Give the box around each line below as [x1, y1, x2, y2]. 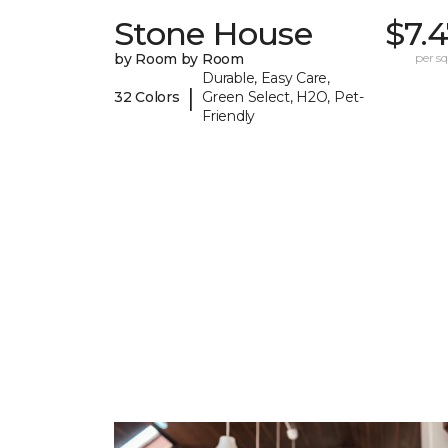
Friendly [202, 107, 255, 126]
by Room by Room [114, 50, 244, 69]
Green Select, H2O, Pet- [202, 88, 364, 107]
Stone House [114, 14, 312, 54]
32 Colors [114, 88, 180, 107]
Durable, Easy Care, [202, 69, 330, 88]
